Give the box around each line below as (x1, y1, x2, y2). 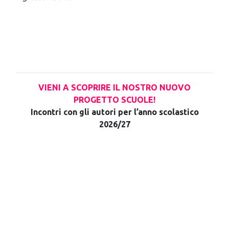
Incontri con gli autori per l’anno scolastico (30, 107, 199, 117)
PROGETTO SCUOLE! (74, 95, 155, 104)
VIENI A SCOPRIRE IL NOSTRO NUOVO (38, 82, 191, 92)
